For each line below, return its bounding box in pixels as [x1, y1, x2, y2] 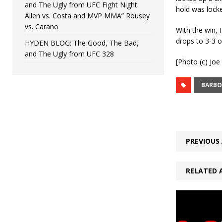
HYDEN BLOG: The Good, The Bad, [25, 38, 139, 48]
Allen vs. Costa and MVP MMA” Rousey [25, 10, 150, 20]
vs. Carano [25, 21, 58, 31]
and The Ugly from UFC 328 [25, 49, 114, 58]
